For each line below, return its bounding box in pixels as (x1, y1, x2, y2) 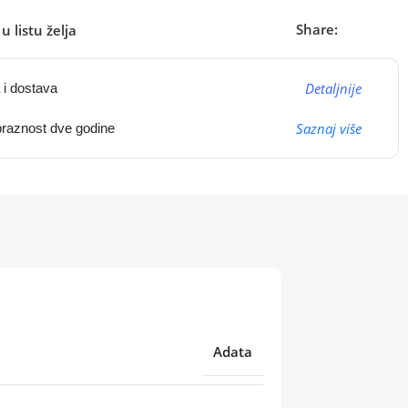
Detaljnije (304, 79, 362, 97)
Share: (295, 20, 338, 38)
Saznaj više (295, 119, 362, 138)
